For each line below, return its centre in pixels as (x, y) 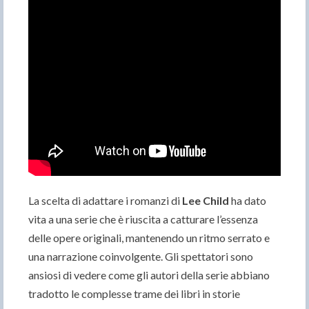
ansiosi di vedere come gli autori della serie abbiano (149, 275)
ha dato (248, 201)
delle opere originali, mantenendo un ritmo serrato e (149, 238)
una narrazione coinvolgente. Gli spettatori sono (141, 257)
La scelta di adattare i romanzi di (105, 201)
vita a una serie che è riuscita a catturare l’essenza (143, 219)
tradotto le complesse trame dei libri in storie (134, 294)
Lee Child (206, 201)
